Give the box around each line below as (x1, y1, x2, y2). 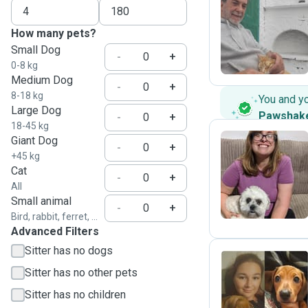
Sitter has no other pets (25, 266, 137, 279)
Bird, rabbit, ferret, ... (11, 211, 98, 222)
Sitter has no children (25, 288, 126, 301)
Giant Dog (11, 134, 58, 147)
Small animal (11, 195, 71, 208)
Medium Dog (11, 74, 73, 87)
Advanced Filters (11, 225, 99, 238)
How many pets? (11, 27, 96, 40)
